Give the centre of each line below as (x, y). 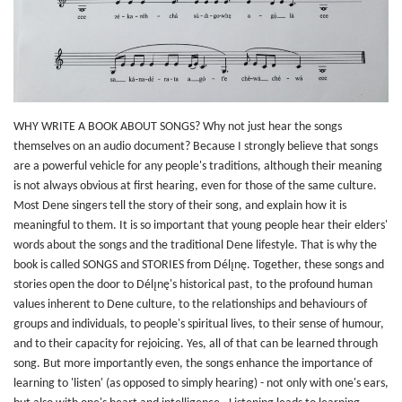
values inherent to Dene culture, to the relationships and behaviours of (190, 304)
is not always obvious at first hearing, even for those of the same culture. (195, 186)
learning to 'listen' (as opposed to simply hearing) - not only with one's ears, (201, 383)
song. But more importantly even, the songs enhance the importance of (193, 363)
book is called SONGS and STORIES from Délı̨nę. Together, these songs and (199, 265)
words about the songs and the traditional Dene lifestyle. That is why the (195, 245)
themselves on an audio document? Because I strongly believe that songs (196, 146)
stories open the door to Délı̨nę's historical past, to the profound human (193, 284)
